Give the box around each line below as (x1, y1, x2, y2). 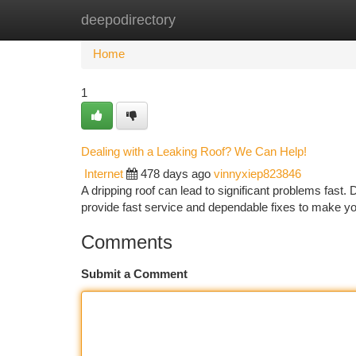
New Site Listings (161, 14, 250, 26)
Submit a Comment (81, 268, 188, 281)
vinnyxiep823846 (214, 168, 301, 180)
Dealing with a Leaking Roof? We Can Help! (81, 145, 307, 158)
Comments (81, 231, 172, 253)
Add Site (274, 14, 318, 26)
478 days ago (141, 168, 211, 180)
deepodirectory (81, 12, 176, 28)
